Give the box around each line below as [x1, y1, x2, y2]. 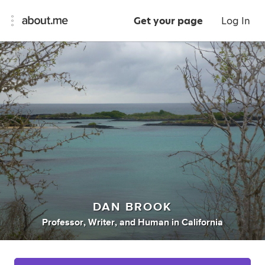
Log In [221, 14, 250, 28]
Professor [42, 218, 83, 227]
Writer [88, 218, 115, 227]
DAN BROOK [93, 201, 172, 213]
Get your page [134, 14, 203, 28]
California [182, 218, 223, 227]
